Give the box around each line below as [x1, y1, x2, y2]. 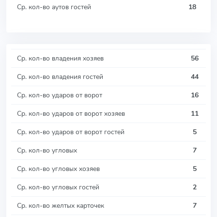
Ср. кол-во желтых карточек [17, 200, 104, 210]
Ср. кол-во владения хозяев [17, 53, 104, 63]
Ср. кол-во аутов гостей [17, 1, 91, 12]
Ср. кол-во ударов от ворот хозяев [17, 108, 125, 118]
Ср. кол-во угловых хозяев [17, 163, 100, 173]
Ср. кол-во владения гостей [17, 71, 103, 81]
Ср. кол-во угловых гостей [17, 182, 99, 192]
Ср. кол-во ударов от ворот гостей [17, 126, 124, 137]
